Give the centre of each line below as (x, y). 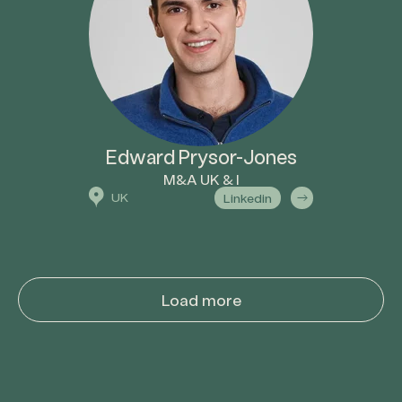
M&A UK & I (201, 179)
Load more (201, 300)
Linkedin (248, 197)
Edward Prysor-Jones (201, 156)
